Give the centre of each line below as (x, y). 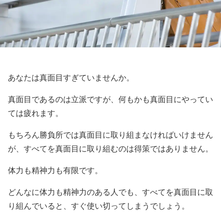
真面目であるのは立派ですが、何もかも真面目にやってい (110, 99)
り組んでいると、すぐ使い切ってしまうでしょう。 (99, 206)
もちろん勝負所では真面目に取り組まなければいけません (110, 135)
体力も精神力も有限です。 (55, 170)
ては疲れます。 (36, 113)
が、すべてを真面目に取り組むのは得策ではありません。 (110, 149)
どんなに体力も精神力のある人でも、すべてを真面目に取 (110, 192)
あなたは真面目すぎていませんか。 (71, 78)
